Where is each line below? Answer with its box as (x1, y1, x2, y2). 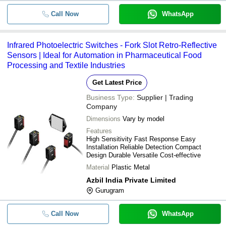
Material (86, 163, 109, 171)
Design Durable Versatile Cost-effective (86, 151, 201, 159)
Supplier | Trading (137, 93, 193, 101)
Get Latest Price (92, 79, 142, 86)
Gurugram (95, 187, 124, 194)
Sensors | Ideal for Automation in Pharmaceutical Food (7, 51, 202, 60)
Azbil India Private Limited (86, 176, 176, 184)
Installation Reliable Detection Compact (86, 143, 201, 151)
